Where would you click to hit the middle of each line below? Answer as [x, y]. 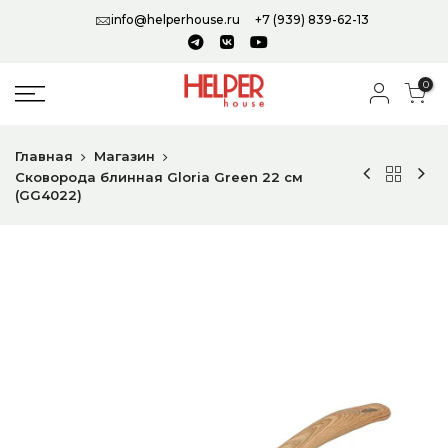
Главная [44, 156]
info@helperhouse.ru [175, 19]
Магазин [124, 156]
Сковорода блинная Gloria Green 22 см [159, 177]
